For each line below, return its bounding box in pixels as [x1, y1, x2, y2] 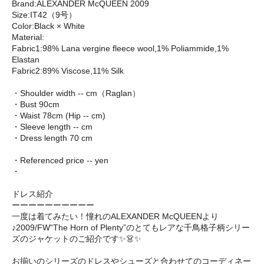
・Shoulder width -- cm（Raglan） [12, 88, 140, 98]
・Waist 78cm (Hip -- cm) [12, 111, 105, 121]
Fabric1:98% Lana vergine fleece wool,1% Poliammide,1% [12, 44, 229, 54]
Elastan [12, 55, 39, 65]
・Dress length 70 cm [12, 133, 93, 143]
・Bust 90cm [12, 100, 60, 110]
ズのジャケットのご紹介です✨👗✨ [12, 234, 141, 244]
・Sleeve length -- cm [12, 122, 93, 132]
